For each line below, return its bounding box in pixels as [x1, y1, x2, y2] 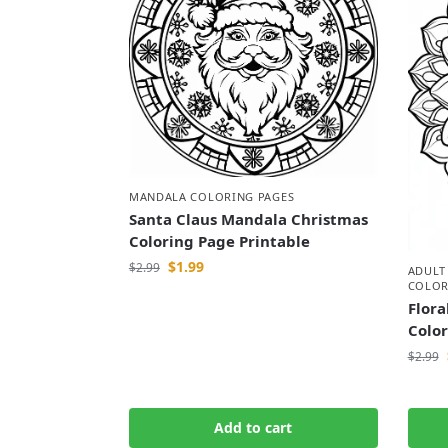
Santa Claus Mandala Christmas [128, 208, 368, 229]
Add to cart [214, 418, 293, 438]
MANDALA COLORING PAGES [128, 188, 295, 204]
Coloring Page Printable [128, 230, 310, 251]
